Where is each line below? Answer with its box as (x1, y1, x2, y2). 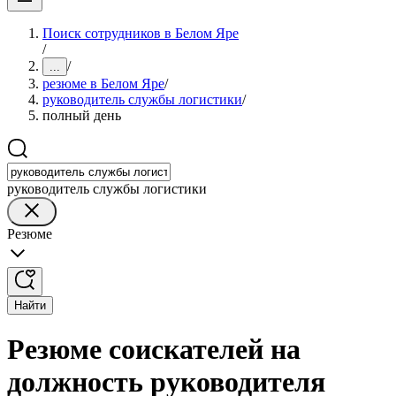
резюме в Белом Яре (42, 76, 164, 91)
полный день (42, 108, 121, 123)
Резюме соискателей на (7, 333, 301, 366)
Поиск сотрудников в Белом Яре (42, 26, 239, 41)
